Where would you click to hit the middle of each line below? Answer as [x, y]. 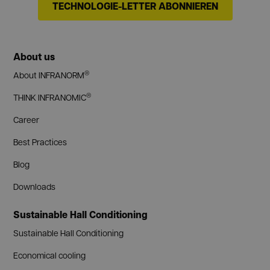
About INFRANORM [49, 75]
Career [27, 120]
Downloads [35, 187]
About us [34, 57]
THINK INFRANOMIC [50, 97]
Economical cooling [50, 255]
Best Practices [40, 142]
